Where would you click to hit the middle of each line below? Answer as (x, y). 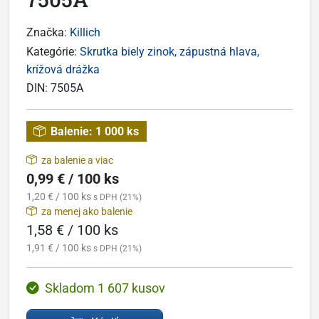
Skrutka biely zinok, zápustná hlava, (169, 52)
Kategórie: (53, 52)
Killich (85, 33)
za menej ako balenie (87, 211)
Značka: (48, 33)
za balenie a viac (77, 160)
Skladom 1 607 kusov (105, 288)
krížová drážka (63, 70)
